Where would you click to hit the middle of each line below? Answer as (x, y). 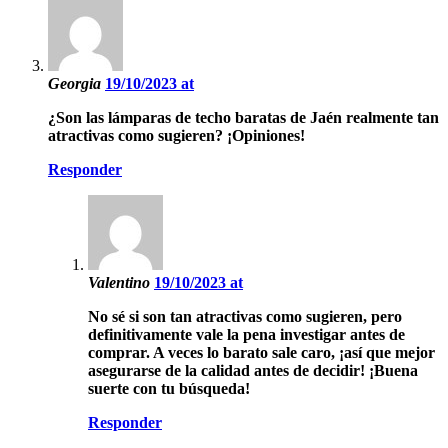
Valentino (121, 282)
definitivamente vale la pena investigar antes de (246, 334)
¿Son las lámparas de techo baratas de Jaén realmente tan (243, 117)
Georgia (76, 83)
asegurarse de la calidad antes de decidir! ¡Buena (253, 370)
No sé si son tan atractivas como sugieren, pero (245, 316)
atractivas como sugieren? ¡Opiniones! (176, 135)
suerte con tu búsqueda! (169, 388)
